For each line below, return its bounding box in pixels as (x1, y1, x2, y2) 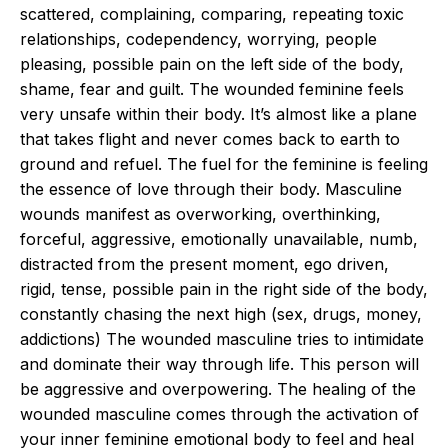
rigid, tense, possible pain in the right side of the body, (20, 279, 428, 299)
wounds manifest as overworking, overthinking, (20, 204, 381, 224)
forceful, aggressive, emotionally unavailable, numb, (20, 229, 418, 249)
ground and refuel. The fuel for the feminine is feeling (20, 154, 428, 174)
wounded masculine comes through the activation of (20, 404, 419, 424)
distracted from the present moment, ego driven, (20, 254, 389, 274)
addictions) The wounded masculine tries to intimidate (20, 329, 424, 349)
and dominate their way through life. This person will (20, 354, 419, 374)
